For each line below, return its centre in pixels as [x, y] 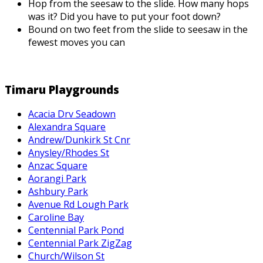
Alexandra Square [67, 127]
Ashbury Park [58, 192]
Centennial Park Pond [76, 230]
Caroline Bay [56, 218]
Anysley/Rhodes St [69, 153]
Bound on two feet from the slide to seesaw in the [138, 29]
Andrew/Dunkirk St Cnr [79, 140]
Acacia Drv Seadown [72, 114]
